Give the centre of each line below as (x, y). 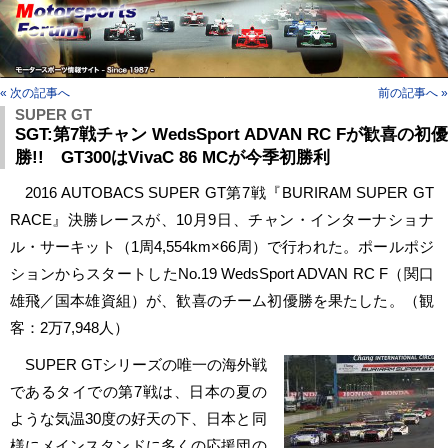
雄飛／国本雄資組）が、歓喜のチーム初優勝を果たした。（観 (221, 300)
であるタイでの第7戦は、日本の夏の (138, 391)
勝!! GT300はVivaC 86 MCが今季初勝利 (172, 157)
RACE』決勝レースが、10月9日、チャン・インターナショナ (221, 219)
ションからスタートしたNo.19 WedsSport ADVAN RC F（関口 (221, 273)
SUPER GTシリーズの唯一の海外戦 (138, 364)
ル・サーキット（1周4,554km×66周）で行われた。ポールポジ (221, 246)
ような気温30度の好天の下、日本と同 (138, 418)
